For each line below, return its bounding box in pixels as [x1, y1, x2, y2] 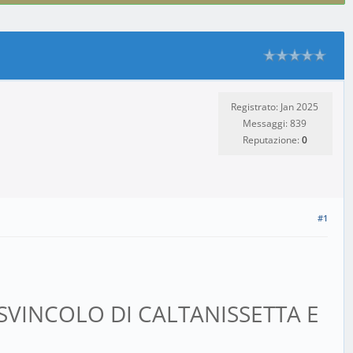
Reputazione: [242, 133, 302, 147]
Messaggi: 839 [243, 117, 307, 130]
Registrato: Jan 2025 [231, 100, 318, 113]
